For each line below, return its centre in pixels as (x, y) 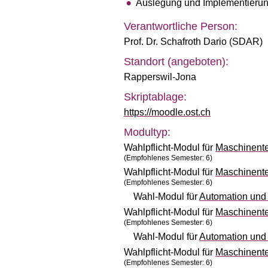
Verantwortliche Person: (181, 26)
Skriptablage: (155, 97)
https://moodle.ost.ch (167, 112)
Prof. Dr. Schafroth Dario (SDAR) (193, 42)
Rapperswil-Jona (160, 77)
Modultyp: (147, 132)
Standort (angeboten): (176, 62)
